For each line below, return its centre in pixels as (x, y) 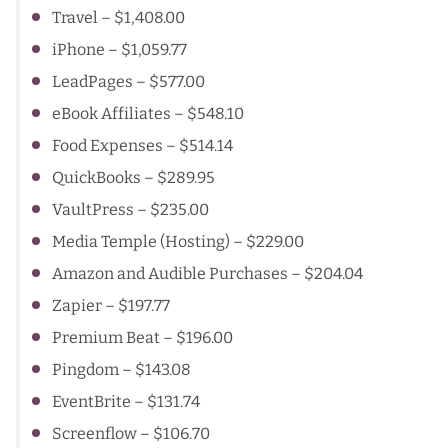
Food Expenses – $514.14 (142, 145)
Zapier (77, 305)
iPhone (78, 49)
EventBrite (91, 401)
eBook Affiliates (111, 113)
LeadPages (92, 81)
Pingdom (85, 369)
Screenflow (94, 433)
